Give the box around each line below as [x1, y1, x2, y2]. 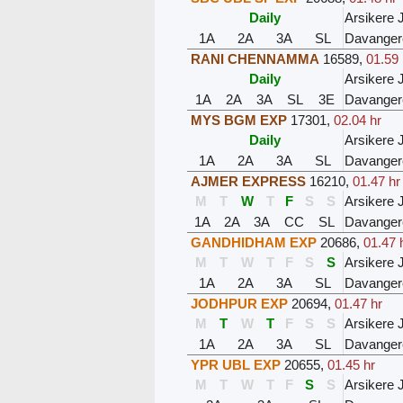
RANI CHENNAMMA [191, 51, 320, 67]
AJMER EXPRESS [191, 174, 307, 190]
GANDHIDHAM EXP [191, 235, 318, 251]
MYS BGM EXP [191, 112, 288, 129]
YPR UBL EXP [191, 357, 282, 373]
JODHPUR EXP [191, 296, 289, 312]
